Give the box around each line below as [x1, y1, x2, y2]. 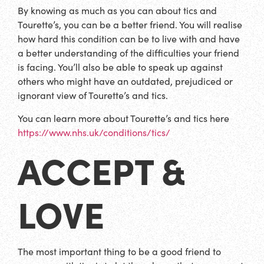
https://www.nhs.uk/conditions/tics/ [18, 126, 170, 138]
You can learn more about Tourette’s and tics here [18, 111, 229, 124]
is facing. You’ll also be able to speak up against [18, 61, 223, 74]
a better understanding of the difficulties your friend [18, 47, 239, 60]
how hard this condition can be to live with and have [18, 32, 240, 45]
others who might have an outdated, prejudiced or [18, 75, 233, 88]
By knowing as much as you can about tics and [18, 4, 217, 17]
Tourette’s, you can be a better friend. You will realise [18, 18, 242, 31]
